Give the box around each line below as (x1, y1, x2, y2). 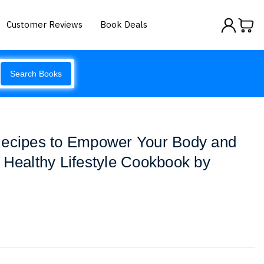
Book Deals (100, 18, 148, 30)
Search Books (10, 69, 62, 78)
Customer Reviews (6, 18, 83, 30)
